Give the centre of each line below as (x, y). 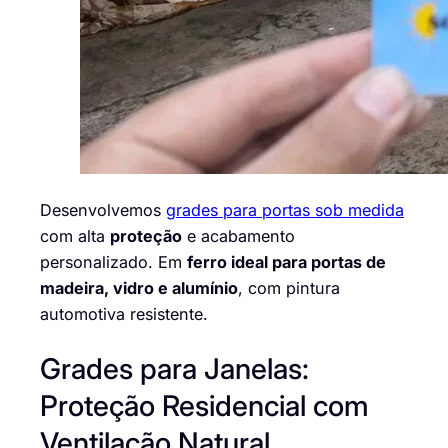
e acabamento (238, 235)
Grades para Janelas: (174, 369)
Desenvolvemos (103, 209)
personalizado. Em (113, 261)
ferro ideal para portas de (286, 261)
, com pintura (289, 287)
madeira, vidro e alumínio (139, 287)
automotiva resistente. (124, 313)
